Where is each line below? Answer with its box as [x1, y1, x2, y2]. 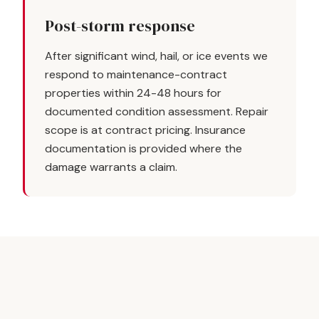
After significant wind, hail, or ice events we [45, 48, 268, 63]
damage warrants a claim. [45, 159, 177, 174]
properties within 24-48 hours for [45, 85, 221, 100]
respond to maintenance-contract [45, 67, 227, 82]
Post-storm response [45, 15, 195, 36]
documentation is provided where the [45, 141, 242, 156]
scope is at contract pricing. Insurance [45, 122, 246, 137]
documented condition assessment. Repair [45, 104, 268, 119]
